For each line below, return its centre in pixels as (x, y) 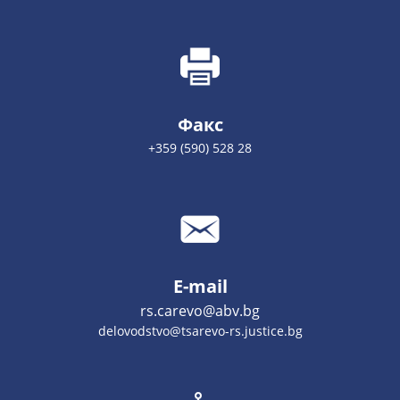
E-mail (200, 286)
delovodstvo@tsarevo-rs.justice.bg (200, 330)
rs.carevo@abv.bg (200, 310)
